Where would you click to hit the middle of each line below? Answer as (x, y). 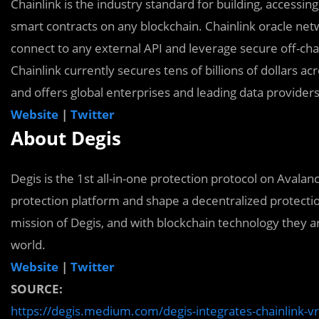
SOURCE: (37, 289)
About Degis (66, 138)
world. (28, 245)
